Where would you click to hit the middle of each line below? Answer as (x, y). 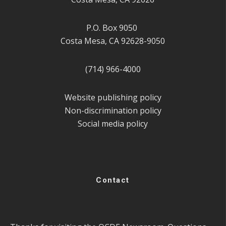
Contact (113, 180)
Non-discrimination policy (113, 111)
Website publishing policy (113, 98)
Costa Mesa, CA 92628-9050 (113, 41)
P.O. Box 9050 (113, 28)
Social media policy (113, 124)
